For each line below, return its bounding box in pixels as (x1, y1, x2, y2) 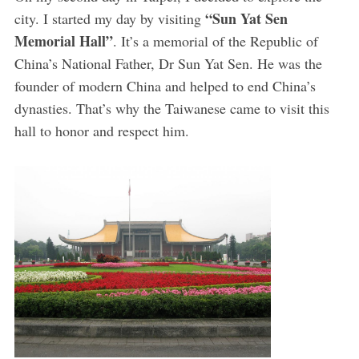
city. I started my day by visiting (14, 8, 205, 28)
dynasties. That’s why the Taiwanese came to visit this (14, 98, 329, 118)
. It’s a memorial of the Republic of (112, 30, 318, 50)
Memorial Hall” (14, 30, 113, 51)
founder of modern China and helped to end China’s (14, 75, 316, 95)
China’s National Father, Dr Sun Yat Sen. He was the (14, 53, 322, 73)
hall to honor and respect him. (14, 120, 189, 140)
